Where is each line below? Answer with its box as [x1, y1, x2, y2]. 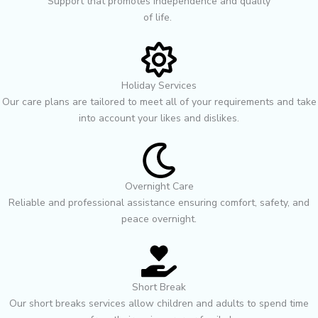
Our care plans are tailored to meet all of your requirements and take [1, 95, 317, 109]
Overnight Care [124, 180, 194, 193]
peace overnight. [121, 212, 197, 226]
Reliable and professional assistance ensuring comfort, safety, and [9, 196, 309, 209]
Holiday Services [121, 79, 197, 92]
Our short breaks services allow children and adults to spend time [9, 297, 309, 310]
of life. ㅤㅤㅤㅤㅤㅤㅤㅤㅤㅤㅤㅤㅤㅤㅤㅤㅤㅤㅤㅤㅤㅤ [143, 11, 175, 24]
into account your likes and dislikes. [79, 111, 239, 125]
